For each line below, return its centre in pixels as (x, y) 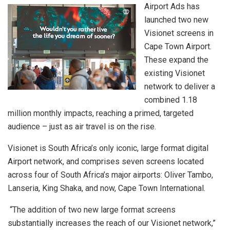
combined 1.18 (171, 100)
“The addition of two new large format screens (92, 210)
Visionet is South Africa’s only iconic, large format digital (108, 148)
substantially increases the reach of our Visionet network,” (112, 223)
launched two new (176, 20)
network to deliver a (180, 87)
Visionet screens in (179, 33)
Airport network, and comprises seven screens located (106, 162)
